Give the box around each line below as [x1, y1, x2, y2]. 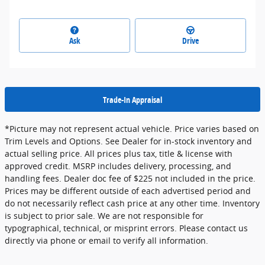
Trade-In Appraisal [103, 93, 162, 105]
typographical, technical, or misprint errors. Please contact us [5, 222, 248, 234]
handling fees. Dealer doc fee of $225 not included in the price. [5, 172, 256, 184]
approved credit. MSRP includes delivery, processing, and [5, 160, 231, 172]
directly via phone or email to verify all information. [5, 234, 208, 246]
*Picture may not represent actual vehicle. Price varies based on [5, 122, 259, 134]
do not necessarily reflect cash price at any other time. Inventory [5, 197, 260, 209]
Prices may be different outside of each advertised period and [5, 185, 251, 196]
